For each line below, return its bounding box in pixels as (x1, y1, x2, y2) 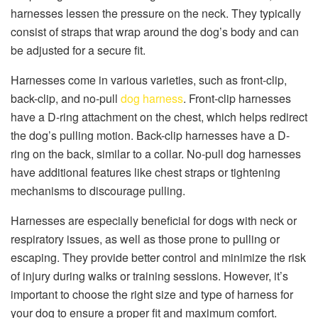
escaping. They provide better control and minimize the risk (11, 249, 306, 266)
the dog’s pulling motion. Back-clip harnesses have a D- (11, 127, 290, 144)
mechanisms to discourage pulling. (11, 182, 185, 199)
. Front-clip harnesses (183, 90, 291, 107)
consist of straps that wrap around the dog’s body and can (11, 23, 299, 40)
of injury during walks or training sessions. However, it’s (11, 268, 288, 285)
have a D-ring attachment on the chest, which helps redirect (11, 109, 307, 126)
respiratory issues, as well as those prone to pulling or (11, 231, 280, 248)
